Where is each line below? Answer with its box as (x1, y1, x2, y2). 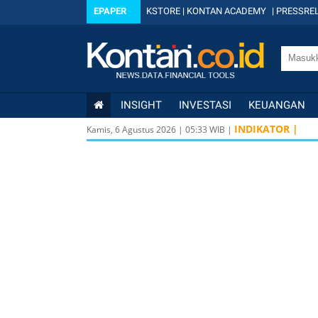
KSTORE (146, 6, 180, 16)
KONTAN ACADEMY (187, 6, 266, 16)
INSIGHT (121, 99, 162, 111)
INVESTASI (179, 99, 231, 111)
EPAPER (94, 6, 126, 16)
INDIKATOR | (234, 122, 298, 136)
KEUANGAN (248, 99, 305, 111)
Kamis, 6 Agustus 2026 (87, 124, 176, 136)
